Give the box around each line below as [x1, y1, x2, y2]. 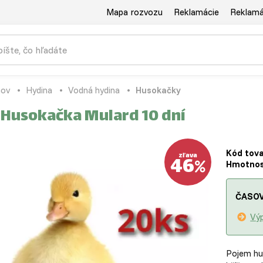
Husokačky [135, 85, 181, 96]
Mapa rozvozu [106, 6, 163, 18]
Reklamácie [174, 6, 219, 18]
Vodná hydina [68, 85, 120, 96]
